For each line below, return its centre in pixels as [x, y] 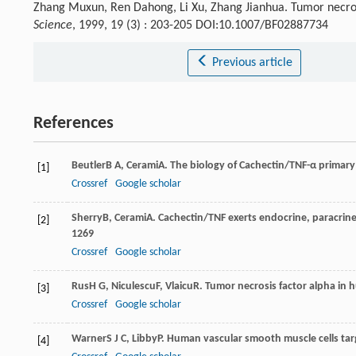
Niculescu [133, 286]
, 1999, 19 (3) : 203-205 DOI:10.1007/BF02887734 [200, 25]
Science [53, 25]
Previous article [252, 62]
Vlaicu [179, 286]
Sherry [87, 218]
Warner [89, 339]
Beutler [89, 165]
